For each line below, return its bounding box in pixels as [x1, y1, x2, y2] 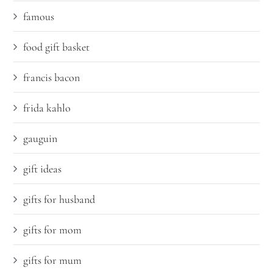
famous [23, 10, 55, 24]
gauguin [23, 132, 58, 146]
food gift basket [23, 40, 90, 54]
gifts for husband [23, 193, 96, 207]
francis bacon [23, 71, 80, 85]
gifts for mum [23, 253, 82, 268]
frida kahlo [23, 101, 71, 115]
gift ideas [23, 162, 62, 176]
